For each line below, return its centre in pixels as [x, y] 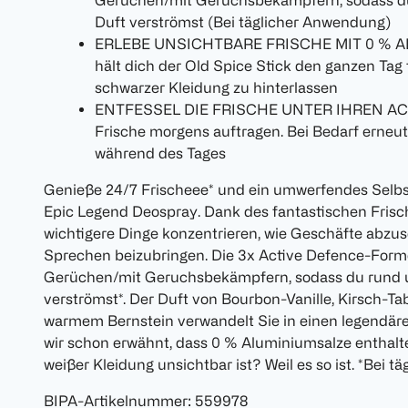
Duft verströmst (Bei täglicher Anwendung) [243, 22]
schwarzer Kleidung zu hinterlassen [216, 88]
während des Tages [160, 153]
